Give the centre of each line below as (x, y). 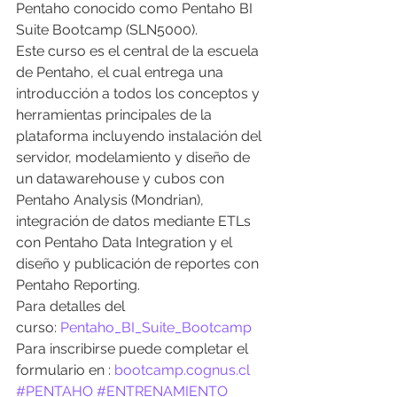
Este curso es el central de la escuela (139, 51)
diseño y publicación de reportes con (139, 264)
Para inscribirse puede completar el (134, 349)
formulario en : (65, 370)
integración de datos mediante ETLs (135, 221)
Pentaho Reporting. (78, 285)
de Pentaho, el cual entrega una (121, 72)
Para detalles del (72, 306)
